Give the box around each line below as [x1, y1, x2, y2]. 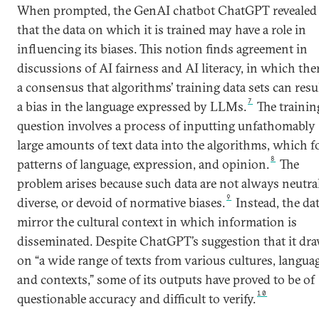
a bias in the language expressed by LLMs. [17, 98, 246, 115]
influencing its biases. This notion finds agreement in [17, 41, 308, 57]
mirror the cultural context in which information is [17, 214, 297, 230]
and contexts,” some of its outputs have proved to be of [17, 271, 315, 288]
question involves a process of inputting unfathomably [17, 117, 315, 134]
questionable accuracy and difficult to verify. [17, 291, 256, 307]
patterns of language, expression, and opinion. [17, 156, 269, 172]
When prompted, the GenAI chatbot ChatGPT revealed [17, 2, 317, 19]
